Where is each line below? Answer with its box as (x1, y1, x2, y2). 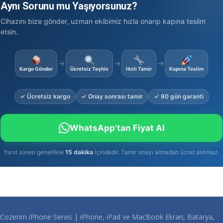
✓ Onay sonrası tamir (81, 93, 143, 101)
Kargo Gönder (19, 66, 53, 72)
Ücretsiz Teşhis (70, 66, 109, 72)
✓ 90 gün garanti (153, 93, 204, 101)
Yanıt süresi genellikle (3, 148, 65, 156)
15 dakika (65, 148, 93, 156)
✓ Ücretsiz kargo (19, 93, 70, 101)
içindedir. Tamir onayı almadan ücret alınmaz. (93, 148, 220, 156)
